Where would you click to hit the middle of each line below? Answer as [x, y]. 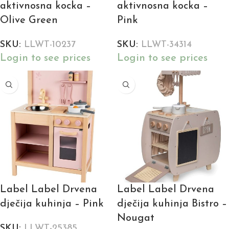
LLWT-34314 [166, 45]
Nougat [136, 219]
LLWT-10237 [50, 45]
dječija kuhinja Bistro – [172, 204]
